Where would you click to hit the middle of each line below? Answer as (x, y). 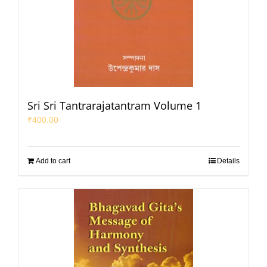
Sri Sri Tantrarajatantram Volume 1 (114, 106)
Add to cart (53, 161)
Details (228, 161)
